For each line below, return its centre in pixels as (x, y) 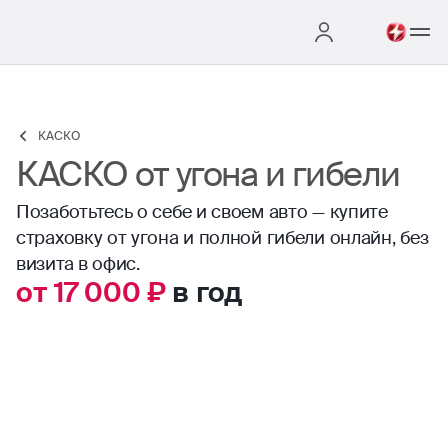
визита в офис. (78, 264)
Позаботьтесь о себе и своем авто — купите (202, 212)
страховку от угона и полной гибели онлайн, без (222, 238)
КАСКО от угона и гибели (208, 174)
